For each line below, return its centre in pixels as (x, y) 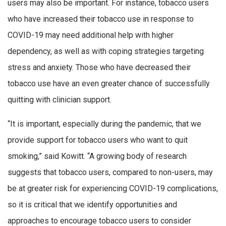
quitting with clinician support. (60, 100)
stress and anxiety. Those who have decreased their (99, 68)
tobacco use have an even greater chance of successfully (109, 84)
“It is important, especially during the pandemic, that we (104, 124)
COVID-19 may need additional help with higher (91, 35)
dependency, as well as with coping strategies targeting (106, 51)
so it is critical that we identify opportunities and (92, 204)
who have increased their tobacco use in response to (101, 19)
